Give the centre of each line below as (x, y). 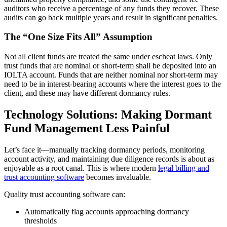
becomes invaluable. (118, 177)
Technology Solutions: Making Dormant (108, 114)
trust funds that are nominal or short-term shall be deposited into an (110, 66)
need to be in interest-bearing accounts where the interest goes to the (112, 84)
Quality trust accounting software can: (65, 194)
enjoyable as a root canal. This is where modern (81, 168)
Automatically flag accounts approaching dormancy (107, 211)
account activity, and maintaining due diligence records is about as (109, 159)
